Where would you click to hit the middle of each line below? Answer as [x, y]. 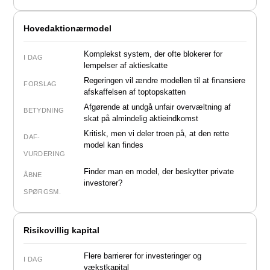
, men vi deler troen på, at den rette [168, 133]
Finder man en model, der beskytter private [159, 171]
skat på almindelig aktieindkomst [141, 118]
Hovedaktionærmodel [68, 28]
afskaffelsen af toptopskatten [135, 92]
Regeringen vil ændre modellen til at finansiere [165, 80]
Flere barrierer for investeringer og [143, 256]
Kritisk [95, 133]
